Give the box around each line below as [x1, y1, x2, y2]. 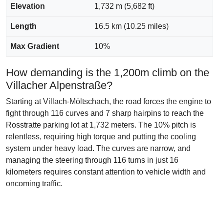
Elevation [10, 2, 45, 10]
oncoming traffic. [6, 179, 63, 188]
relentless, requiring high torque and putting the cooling [6, 132, 196, 141]
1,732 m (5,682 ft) [94, 2, 154, 10]
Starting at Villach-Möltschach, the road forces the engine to [6, 97, 211, 106]
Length [10, 22, 37, 30]
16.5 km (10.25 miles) [94, 22, 169, 30]
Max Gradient [10, 42, 59, 50]
